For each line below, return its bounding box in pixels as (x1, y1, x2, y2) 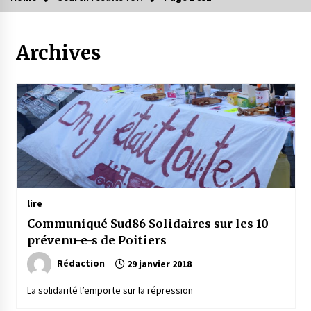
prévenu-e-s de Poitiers (26, 233, 168, 248)
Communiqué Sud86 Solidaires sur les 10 (26, 217, 269, 231)
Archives (15, 40, 101, 66)
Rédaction (56, 257, 105, 270)
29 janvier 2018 (124, 258, 192, 271)
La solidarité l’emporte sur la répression (26, 284, 193, 297)
